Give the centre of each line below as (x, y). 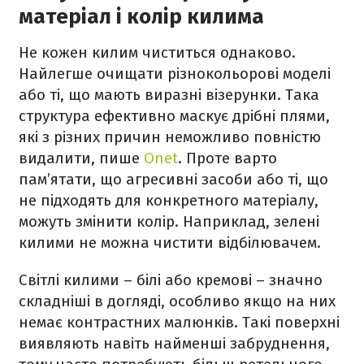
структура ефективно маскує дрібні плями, (174, 115)
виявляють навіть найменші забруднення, (174, 343)
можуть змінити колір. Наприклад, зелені (169, 221)
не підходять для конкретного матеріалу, (169, 200)
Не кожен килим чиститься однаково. (157, 52)
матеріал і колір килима (144, 16)
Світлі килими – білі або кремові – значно (171, 279)
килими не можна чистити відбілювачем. (172, 242)
